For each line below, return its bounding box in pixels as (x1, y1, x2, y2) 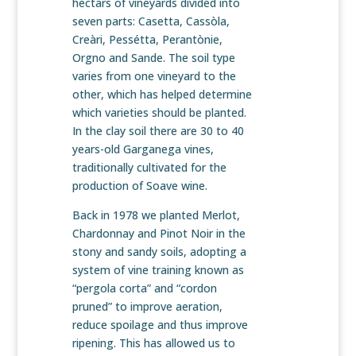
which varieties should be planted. (72, 105, 246, 121)
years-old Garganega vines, (72, 141, 214, 157)
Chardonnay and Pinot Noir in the (72, 226, 246, 242)
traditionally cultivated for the (72, 160, 226, 176)
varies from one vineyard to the (72, 68, 236, 84)
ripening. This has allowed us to (72, 335, 235, 351)
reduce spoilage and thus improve (72, 317, 248, 333)
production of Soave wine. (72, 178, 207, 194)
